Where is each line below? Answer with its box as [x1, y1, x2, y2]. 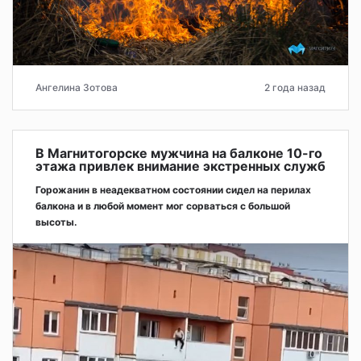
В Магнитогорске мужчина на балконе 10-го [35, 144, 322, 161]
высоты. [35, 215, 77, 228]
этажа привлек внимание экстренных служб [35, 157, 326, 174]
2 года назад [264, 81, 326, 93]
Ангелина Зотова [35, 81, 118, 93]
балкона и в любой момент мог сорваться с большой [35, 199, 290, 212]
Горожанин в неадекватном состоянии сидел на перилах [35, 183, 311, 196]
